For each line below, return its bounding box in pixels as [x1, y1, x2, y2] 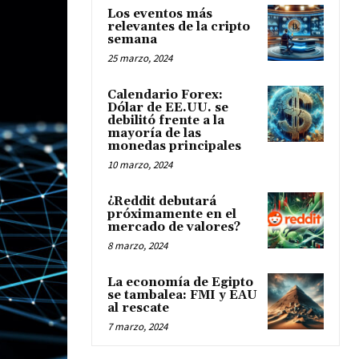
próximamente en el [107, 207, 236, 222]
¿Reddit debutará [107, 194, 216, 209]
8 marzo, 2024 [107, 239, 167, 252]
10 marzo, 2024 [107, 158, 172, 171]
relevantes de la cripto [107, 19, 250, 34]
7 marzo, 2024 [107, 320, 167, 333]
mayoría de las [107, 126, 201, 141]
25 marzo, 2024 [107, 51, 172, 65]
